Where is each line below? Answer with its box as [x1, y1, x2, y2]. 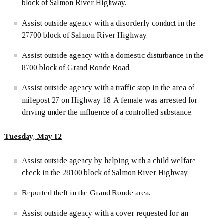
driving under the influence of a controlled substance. [22, 108, 192, 117]
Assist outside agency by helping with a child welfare [22, 156, 196, 165]
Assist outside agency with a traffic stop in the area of [22, 83, 194, 92]
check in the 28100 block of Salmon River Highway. [22, 168, 189, 177]
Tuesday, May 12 [4, 132, 62, 141]
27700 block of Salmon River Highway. [22, 31, 148, 40]
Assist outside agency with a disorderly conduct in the [22, 19, 196, 27]
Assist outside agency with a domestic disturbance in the [22, 51, 204, 60]
